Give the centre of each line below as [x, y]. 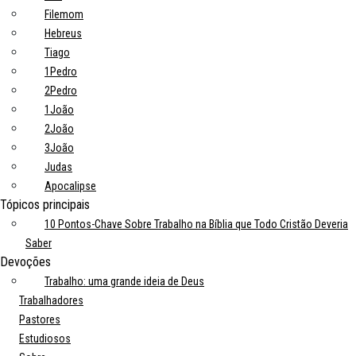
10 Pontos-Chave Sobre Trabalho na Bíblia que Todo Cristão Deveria [196, 224]
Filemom [64, 14]
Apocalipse [70, 186]
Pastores [40, 319]
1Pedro [61, 72]
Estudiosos [45, 339]
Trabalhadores [51, 300]
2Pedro [61, 91]
